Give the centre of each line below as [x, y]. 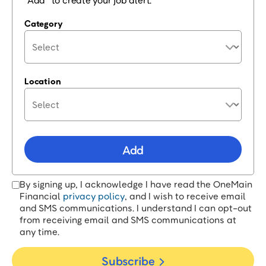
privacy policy [94, 196]
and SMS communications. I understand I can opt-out [136, 208]
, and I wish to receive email [185, 196]
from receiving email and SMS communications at [128, 220]
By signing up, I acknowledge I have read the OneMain [136, 184]
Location [43, 81]
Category [44, 23]
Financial [41, 196]
